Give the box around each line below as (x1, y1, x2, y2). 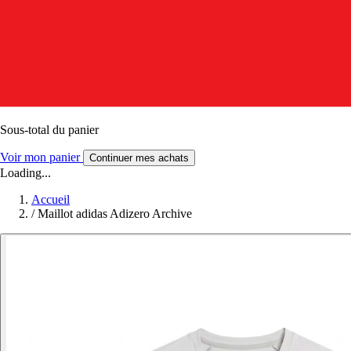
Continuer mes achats (89, 151, 189, 164)
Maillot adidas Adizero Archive (38, 206, 192, 220)
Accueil (31, 192, 70, 206)
